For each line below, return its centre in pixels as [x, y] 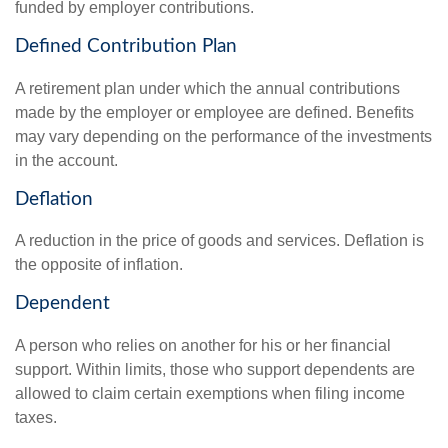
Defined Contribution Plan [126, 46]
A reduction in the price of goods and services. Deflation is [219, 241]
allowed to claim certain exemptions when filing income [210, 393]
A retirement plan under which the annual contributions [207, 88]
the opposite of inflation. [99, 265]
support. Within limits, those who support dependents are [215, 369]
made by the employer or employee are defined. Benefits [214, 112]
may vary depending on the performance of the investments [223, 136]
